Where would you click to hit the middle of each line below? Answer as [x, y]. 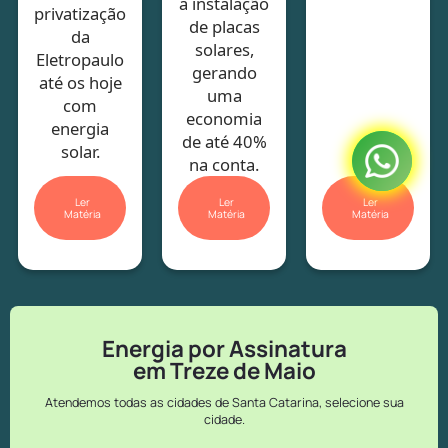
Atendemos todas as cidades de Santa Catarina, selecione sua [224, 402]
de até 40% [224, 141]
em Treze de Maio [224, 370]
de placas [224, 26]
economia [224, 118]
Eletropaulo [80, 59]
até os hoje [80, 82]
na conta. [224, 164]
